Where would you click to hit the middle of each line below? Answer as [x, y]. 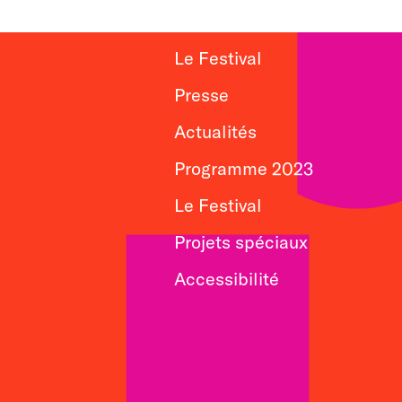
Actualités [215, 132]
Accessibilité [227, 279]
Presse [201, 95]
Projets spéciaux [241, 242]
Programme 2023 [244, 169]
